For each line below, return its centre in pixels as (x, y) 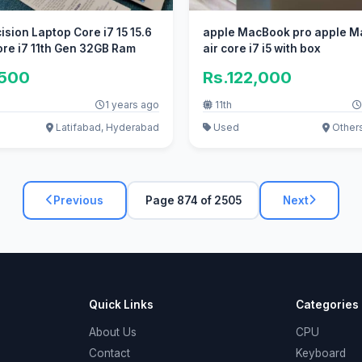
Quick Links (121, 304)
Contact (109, 354)
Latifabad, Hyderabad (106, 128)
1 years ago (132, 104)
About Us (112, 332)
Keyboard (320, 354)
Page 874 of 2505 (193, 200)
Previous (78, 200)
